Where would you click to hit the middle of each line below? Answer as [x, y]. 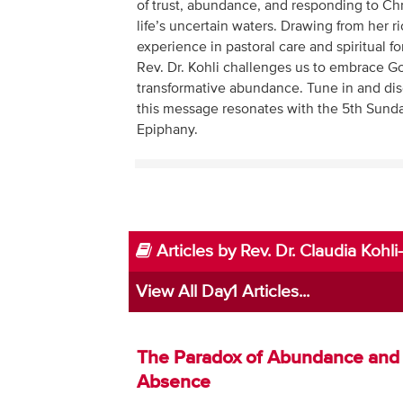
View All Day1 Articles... [223, 291]
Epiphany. [167, 130]
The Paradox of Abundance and [268, 359]
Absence [173, 383]
